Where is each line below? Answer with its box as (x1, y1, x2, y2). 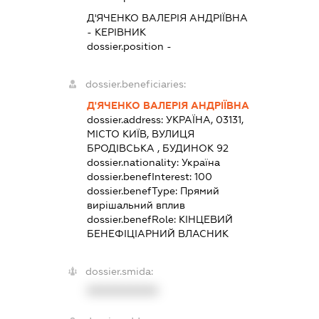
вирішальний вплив (86, 199, 185, 211)
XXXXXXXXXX (86, 284, 158, 296)
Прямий (179, 184, 219, 197)
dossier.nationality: (86, 156, 182, 168)
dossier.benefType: (86, 184, 180, 197)
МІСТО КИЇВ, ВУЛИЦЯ (86, 127, 194, 140)
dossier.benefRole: (86, 213, 179, 225)
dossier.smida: (85, 265, 153, 277)
